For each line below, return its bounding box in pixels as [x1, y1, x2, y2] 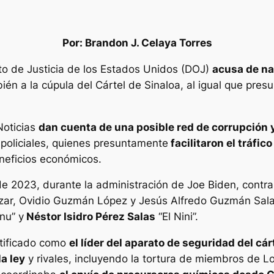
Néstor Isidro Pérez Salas [24, 210, 155, 223]
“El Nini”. [155, 210, 198, 223]
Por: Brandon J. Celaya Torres [62, 36, 212, 49]
